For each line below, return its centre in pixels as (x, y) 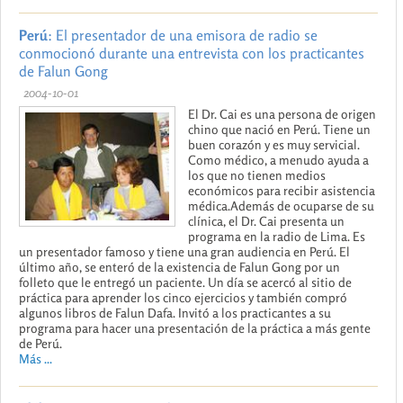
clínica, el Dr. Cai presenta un (266, 220)
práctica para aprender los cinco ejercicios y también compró (183, 297)
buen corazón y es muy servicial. (274, 144)
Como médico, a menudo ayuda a (278, 159)
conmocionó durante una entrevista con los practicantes (192, 53)
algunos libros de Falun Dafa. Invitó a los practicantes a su (175, 312)
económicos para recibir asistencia (282, 190)
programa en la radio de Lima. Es (277, 236)
